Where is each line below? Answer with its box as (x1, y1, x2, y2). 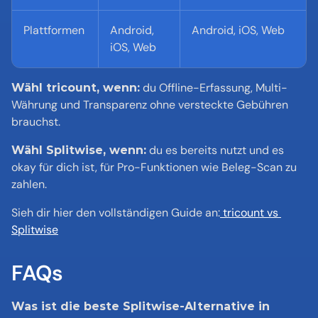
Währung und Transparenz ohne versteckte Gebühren (11, 97, 288, 112)
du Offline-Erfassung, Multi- (140, 80, 287, 95)
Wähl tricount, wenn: (11, 81, 140, 94)
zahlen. (11, 177, 47, 192)
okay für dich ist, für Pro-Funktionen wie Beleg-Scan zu (11, 160, 297, 175)
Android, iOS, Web (192, 23, 285, 38)
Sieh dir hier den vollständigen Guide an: (11, 205, 220, 220)
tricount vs (220, 205, 278, 220)
